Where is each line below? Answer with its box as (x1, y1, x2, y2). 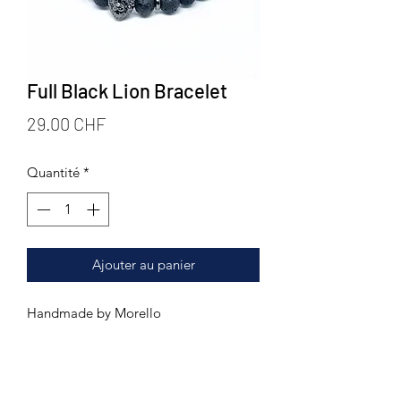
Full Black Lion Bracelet (27, 78, 227, 102)
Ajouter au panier (91, 256, 195, 274)
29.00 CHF (27, 112, 106, 134)
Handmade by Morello (27, 304, 161, 322)
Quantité (27, 163, 80, 181)
